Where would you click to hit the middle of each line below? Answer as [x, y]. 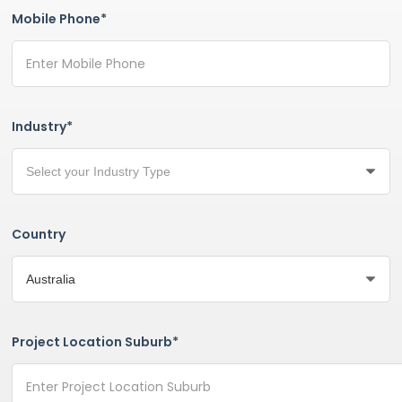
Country [39, 235]
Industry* [42, 127]
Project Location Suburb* [95, 342]
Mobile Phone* [59, 19]
